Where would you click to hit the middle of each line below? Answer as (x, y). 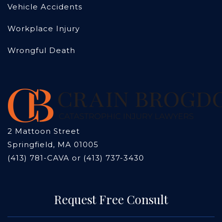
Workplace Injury (44, 29)
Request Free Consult (111, 199)
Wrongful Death (41, 51)
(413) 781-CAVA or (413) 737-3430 (76, 158)
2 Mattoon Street (44, 131)
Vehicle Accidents (45, 7)
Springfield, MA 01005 (53, 145)
